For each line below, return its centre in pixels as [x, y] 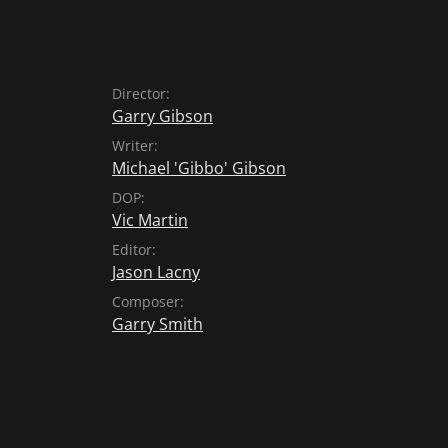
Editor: [134, 249]
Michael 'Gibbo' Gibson [199, 167]
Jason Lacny [156, 271]
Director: [141, 93]
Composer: [148, 301]
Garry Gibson [162, 115]
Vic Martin [150, 219]
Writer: [135, 145]
